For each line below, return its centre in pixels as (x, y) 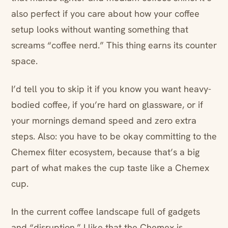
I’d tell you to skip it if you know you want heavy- (111, 89)
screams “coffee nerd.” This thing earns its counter (114, 45)
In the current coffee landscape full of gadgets (106, 212)
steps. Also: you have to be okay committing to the (114, 136)
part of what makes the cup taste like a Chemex (110, 168)
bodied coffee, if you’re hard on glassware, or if (107, 105)
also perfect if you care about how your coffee (105, 14)
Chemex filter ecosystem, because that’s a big (105, 152)
